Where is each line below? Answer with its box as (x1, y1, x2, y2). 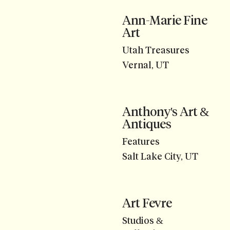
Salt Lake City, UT (122, 150, 198, 162)
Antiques (122, 116, 171, 131)
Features (122, 136, 160, 148)
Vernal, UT (122, 59, 169, 71)
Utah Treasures (122, 45, 189, 56)
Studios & (122, 215, 163, 226)
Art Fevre (122, 195, 172, 210)
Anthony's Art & (122, 104, 209, 119)
